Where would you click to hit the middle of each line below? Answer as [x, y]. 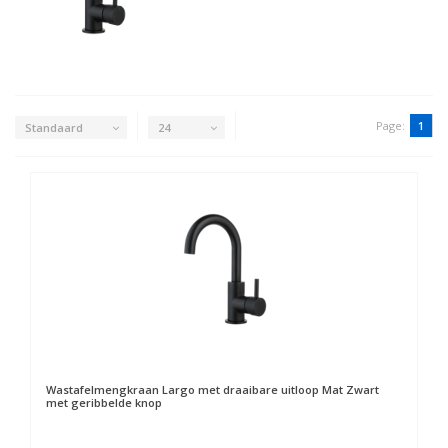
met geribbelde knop [104, 402]
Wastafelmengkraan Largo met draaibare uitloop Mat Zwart [212, 389]
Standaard [54, 127]
